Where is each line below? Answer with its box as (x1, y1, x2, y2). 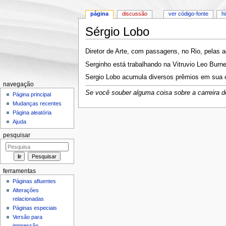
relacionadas (13, 196, 44, 202)
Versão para (13, 214, 43, 220)
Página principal (13, 91, 51, 98)
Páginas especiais (13, 205, 58, 211)
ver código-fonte (168, 11, 208, 17)
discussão (122, 11, 148, 17)
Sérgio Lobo (85, 25, 149, 39)
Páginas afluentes (13, 178, 56, 185)
